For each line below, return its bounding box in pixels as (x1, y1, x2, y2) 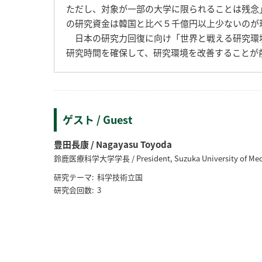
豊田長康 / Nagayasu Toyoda (54, 138, 172, 151)
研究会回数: (54, 184, 94, 195)
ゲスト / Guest (63, 112, 133, 127)
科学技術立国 (97, 171, 143, 182)
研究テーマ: (54, 171, 94, 182)
